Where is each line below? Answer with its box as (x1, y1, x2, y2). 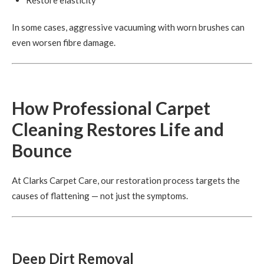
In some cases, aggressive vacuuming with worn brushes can (12, 22, 245, 33)
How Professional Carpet (12, 97, 210, 118)
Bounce (12, 139, 72, 161)
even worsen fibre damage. (12, 37, 115, 48)
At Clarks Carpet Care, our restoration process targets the (12, 174, 240, 186)
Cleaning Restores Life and (12, 118, 224, 140)
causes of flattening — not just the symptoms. (12, 190, 188, 201)
